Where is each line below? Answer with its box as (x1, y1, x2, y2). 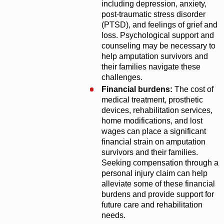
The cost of (172, 85, 213, 94)
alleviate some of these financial (101, 179, 215, 188)
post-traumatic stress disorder (101, 10, 205, 19)
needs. (101, 211, 125, 220)
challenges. (101, 73, 142, 82)
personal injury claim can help (101, 169, 207, 178)
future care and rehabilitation (101, 200, 202, 209)
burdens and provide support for (101, 190, 214, 199)
